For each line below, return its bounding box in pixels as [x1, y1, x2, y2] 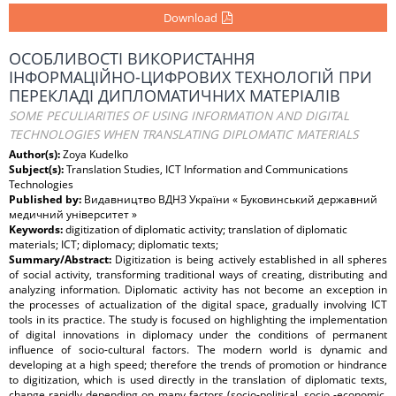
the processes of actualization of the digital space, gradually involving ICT [9, 297, 387, 312]
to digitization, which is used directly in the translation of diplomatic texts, [9, 372, 387, 387]
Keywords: [9, 222, 65, 237]
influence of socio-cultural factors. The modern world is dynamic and [9, 342, 387, 357]
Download [164, 10, 217, 26]
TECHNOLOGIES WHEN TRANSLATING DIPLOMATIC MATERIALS [9, 126, 358, 142]
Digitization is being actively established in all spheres [115, 252, 387, 267]
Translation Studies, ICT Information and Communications [66, 162, 348, 177]
